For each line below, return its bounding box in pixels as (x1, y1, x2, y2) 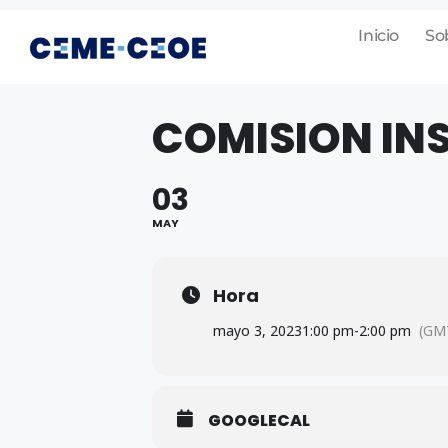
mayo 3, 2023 (213, 321, 302, 340)
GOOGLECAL (208, 409, 310, 432)
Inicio (358, 26, 399, 45)
